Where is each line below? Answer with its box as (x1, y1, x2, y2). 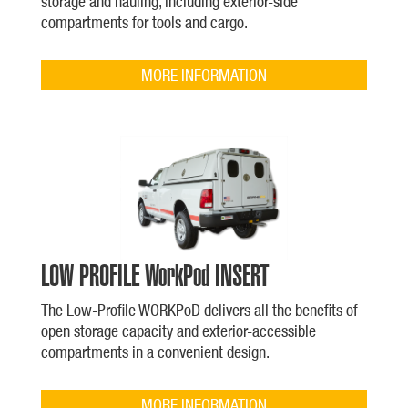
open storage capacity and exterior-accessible (40, 321, 316, 341)
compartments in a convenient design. (40, 342, 270, 362)
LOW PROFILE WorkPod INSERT (40, 259, 270, 291)
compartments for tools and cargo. (40, 12, 248, 32)
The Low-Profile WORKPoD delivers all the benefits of (40, 300, 358, 320)
